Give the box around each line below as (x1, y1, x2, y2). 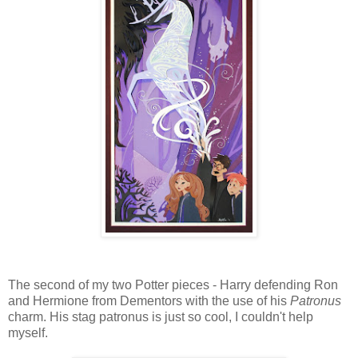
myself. (8, 326, 48, 340)
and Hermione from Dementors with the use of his (8, 294, 290, 308)
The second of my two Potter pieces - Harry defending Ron (8, 278, 338, 292)
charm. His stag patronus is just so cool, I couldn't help (8, 310, 313, 324)
